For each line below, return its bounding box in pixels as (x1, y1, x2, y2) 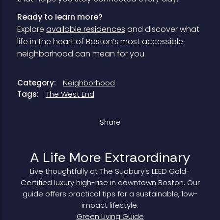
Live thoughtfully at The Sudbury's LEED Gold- (30, 166, 190, 177)
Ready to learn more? (17, 11, 103, 23)
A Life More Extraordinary (29, 148, 191, 167)
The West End (45, 88, 94, 99)
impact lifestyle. (82, 200, 138, 211)
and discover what (125, 24, 199, 35)
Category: (17, 77, 56, 88)
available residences (46, 24, 125, 35)
